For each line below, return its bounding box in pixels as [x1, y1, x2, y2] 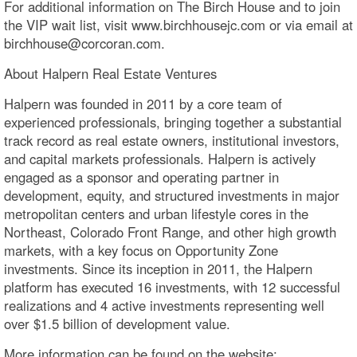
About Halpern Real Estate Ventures [4, 63, 217, 83]
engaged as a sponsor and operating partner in [4, 167, 279, 186]
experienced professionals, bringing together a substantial [4, 112, 342, 131]
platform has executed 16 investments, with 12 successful [4, 277, 340, 296]
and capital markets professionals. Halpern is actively [4, 148, 316, 168]
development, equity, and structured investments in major [4, 185, 339, 205]
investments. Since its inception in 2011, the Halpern [4, 258, 312, 278]
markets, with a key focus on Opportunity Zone [4, 240, 278, 260]
